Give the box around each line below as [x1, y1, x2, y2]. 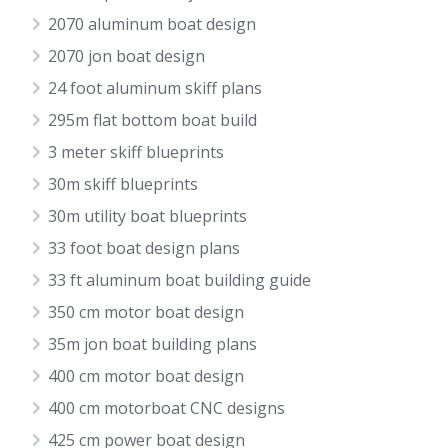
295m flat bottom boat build [48, 109, 257, 131]
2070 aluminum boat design [48, 13, 256, 35]
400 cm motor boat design [48, 365, 244, 387]
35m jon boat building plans [48, 333, 257, 355]
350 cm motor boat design [48, 301, 244, 323]
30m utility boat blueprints [48, 205, 247, 227]
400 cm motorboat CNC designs [48, 397, 285, 419]
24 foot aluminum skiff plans [48, 77, 262, 99]
